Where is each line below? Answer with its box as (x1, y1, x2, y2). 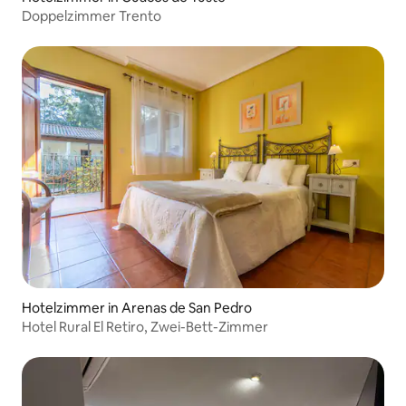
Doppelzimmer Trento (22, 7, 161, 25)
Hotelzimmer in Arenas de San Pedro (22, 299, 252, 316)
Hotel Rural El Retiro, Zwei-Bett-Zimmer (22, 318, 268, 335)
